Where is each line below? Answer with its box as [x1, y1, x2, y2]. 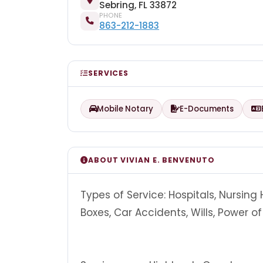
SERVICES [87, 68, 129, 79]
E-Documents [180, 103, 234, 115]
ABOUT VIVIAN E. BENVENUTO [87, 154, 215, 165]
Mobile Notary [97, 103, 153, 115]
